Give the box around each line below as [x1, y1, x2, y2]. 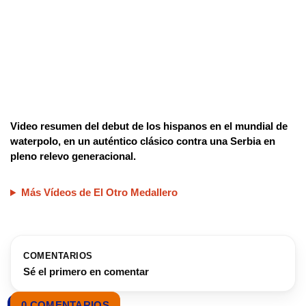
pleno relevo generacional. [10, 150, 136, 163]
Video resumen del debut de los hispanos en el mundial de [10, 120, 288, 133]
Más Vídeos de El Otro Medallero [20, 186, 178, 199]
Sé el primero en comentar [23, 266, 149, 278]
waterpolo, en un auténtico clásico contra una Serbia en [10, 135, 275, 148]
